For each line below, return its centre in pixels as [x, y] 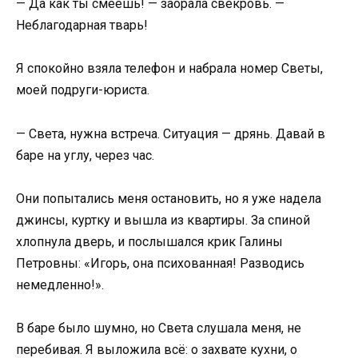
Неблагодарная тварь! [82, 26]
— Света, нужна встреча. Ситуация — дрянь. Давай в [171, 133]
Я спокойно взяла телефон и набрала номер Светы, [169, 69]
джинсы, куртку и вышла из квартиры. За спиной [163, 220]
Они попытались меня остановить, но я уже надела [169, 198]
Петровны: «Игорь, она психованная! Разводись [160, 263]
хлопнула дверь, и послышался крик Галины [149, 241]
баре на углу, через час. [85, 155]
